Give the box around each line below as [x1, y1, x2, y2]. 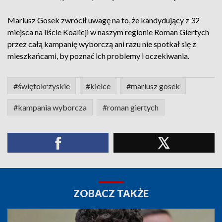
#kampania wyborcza [13, 103, 87, 112]
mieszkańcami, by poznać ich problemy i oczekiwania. [7, 51, 189, 60]
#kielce [86, 81, 111, 91]
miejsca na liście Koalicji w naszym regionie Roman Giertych [7, 27, 209, 37]
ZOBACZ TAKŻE [73, 187, 149, 199]
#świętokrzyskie [13, 81, 70, 91]
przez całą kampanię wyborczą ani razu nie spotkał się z [7, 39, 196, 49]
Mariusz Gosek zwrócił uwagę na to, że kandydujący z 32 [7, 15, 200, 25]
